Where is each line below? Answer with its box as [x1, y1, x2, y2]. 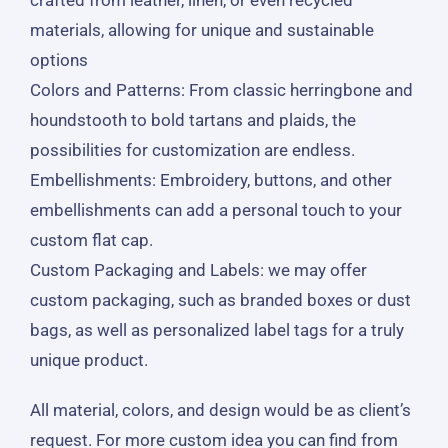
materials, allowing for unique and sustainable [29, 19, 374, 40]
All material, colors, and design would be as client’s [29, 399, 411, 420]
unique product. [29, 349, 148, 370]
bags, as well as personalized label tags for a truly [29, 319, 404, 340]
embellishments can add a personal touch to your [29, 199, 402, 220]
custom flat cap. [29, 229, 153, 250]
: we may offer [259, 259, 367, 280]
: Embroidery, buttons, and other [151, 169, 392, 190]
